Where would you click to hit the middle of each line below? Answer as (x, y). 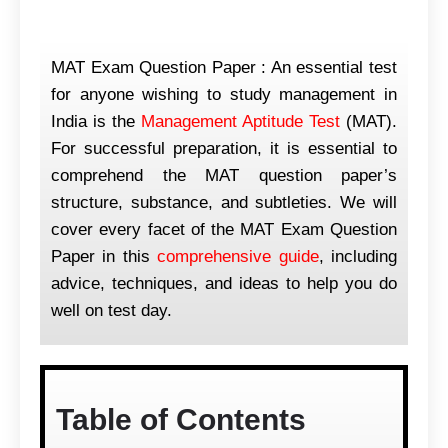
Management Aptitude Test (240, 122)
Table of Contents (181, 420)
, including (358, 257)
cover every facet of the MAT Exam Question (224, 230)
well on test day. (111, 311)
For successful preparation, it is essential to (224, 149)
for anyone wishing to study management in (224, 95)
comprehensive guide (238, 257)
